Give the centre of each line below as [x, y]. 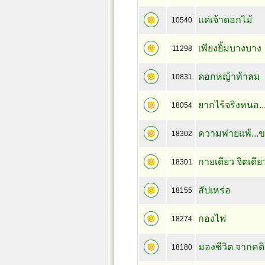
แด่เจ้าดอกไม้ [225, 20]
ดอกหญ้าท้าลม [229, 77]
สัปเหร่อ [214, 190]
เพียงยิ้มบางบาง [230, 48]
